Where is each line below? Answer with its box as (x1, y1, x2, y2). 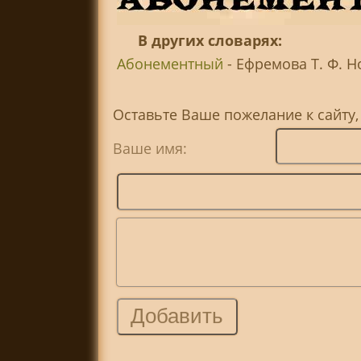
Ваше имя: (112, 138, 272, 158)
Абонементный (116, 54, 223, 74)
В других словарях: (138, 31, 283, 51)
